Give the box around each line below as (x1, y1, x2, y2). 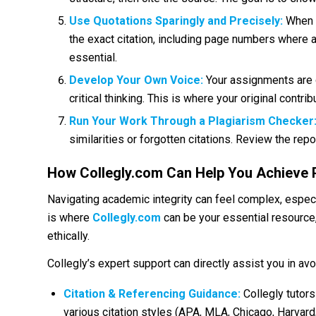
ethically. (47, 229, 90, 243)
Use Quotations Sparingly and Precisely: (69, 13, 283, 28)
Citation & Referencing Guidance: (63, 286, 241, 300)
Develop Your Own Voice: (69, 73, 203, 87)
